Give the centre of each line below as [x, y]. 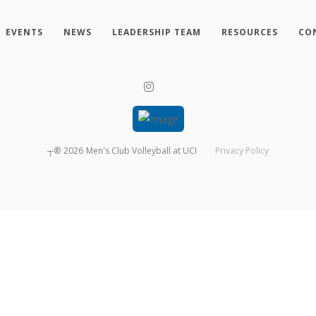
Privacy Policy [242, 151]
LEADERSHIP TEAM [156, 32]
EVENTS [24, 32]
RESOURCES [249, 32]
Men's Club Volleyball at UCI [141, 151]
